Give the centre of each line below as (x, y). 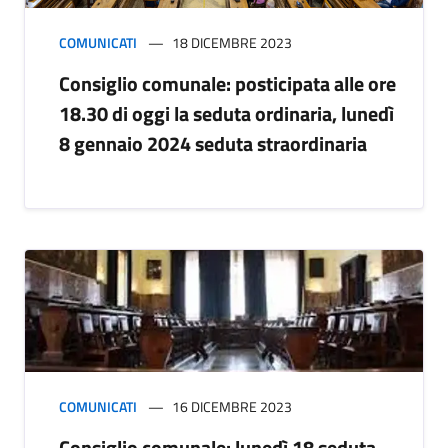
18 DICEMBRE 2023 (232, 43)
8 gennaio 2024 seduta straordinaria (213, 144)
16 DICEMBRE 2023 (232, 407)
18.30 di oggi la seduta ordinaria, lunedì (226, 114)
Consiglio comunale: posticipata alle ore (227, 84)
